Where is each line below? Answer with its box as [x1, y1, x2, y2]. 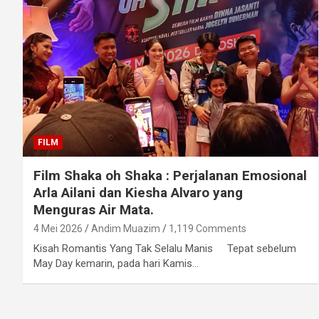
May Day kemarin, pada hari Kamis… [33, 257, 199, 271]
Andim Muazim [91, 223, 160, 235]
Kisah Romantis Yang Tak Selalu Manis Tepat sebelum [33, 242, 296, 256]
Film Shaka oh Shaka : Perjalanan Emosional [33, 167, 307, 184]
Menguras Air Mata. [33, 202, 154, 219]
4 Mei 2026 [33, 223, 83, 235]
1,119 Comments [169, 223, 246, 235]
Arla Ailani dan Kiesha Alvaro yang [33, 184, 243, 202]
